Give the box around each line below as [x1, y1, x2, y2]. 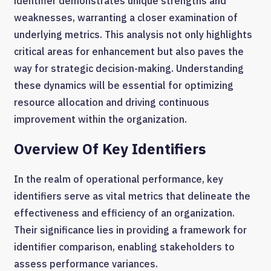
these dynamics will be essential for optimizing [14, 79, 233, 92]
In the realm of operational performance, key [14, 173, 223, 186]
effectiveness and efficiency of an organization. [14, 207, 235, 220]
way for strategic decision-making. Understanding [14, 62, 244, 75]
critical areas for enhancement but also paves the [14, 45, 244, 58]
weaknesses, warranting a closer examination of [14, 11, 238, 24]
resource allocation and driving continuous [14, 96, 209, 109]
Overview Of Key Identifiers [14, 139, 206, 159]
